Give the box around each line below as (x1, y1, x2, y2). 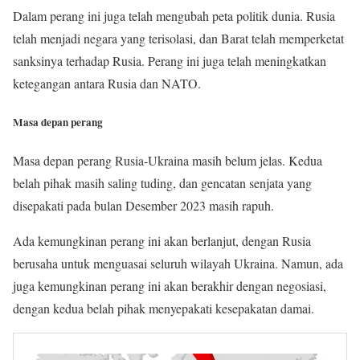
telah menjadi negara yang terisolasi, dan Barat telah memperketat (13, 30, 344, 47)
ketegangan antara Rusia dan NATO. (13, 75, 201, 92)
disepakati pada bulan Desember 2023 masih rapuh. (13, 196, 274, 214)
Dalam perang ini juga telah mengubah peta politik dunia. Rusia (13, 7, 335, 25)
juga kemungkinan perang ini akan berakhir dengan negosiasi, (13, 276, 326, 294)
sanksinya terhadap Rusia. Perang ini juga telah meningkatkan (13, 52, 326, 70)
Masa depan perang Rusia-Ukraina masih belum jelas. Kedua (13, 151, 322, 169)
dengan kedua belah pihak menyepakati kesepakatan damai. (13, 299, 314, 317)
